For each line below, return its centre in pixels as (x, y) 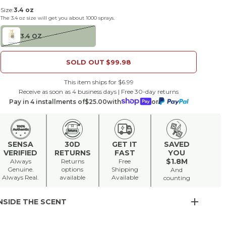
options (73, 169)
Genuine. (20, 169)
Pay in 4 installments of (47, 101)
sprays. (106, 18)
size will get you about (56, 18)
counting (177, 178)
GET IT (125, 144)
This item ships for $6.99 (99, 82)
